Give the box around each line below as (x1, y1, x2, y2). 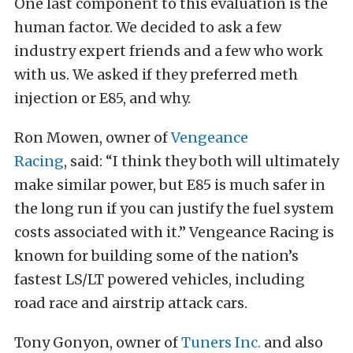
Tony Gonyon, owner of (14, 333, 181, 351)
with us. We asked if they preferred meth (14, 65, 298, 84)
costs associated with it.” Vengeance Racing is (14, 222, 334, 241)
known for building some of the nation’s (14, 246, 299, 265)
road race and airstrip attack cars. (14, 293, 247, 312)
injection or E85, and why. (14, 88, 191, 107)
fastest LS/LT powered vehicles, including (14, 269, 305, 288)
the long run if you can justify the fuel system (14, 199, 334, 217)
